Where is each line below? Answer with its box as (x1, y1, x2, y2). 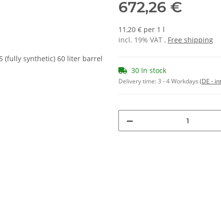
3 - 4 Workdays (158, 77, 200, 86)
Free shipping (168, 35, 213, 45)
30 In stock (131, 66, 166, 75)
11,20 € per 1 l (118, 25, 165, 35)
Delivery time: (118, 77, 158, 86)
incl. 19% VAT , (118, 35, 168, 45)
